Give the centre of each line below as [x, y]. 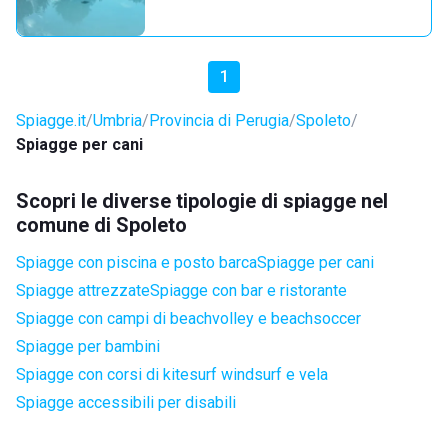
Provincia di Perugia [219, 120]
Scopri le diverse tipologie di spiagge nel [202, 201]
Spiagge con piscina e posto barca [136, 262]
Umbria [117, 120]
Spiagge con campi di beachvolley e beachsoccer [188, 318]
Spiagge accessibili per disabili [126, 402]
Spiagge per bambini [88, 346]
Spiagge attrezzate [83, 290]
